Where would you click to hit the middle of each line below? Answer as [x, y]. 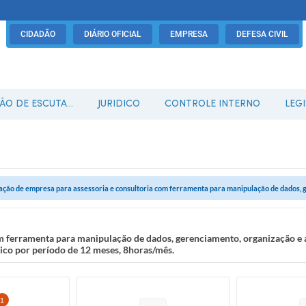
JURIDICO [119, 104]
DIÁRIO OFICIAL [113, 34]
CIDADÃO [38, 34]
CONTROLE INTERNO [212, 104]
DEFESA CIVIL [262, 34]
